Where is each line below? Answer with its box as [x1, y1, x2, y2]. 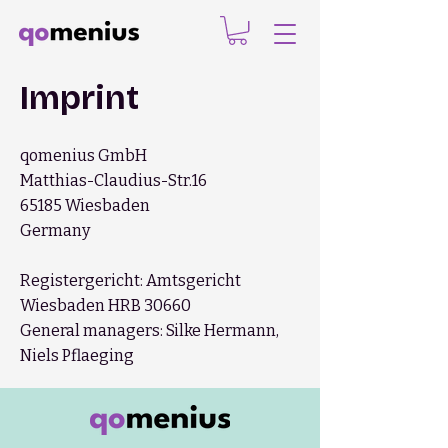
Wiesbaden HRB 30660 [20, 296, 191, 316]
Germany [20, 221, 90, 241]
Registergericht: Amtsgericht [20, 271, 241, 291]
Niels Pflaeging [20, 346, 134, 366]
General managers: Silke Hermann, [20, 321, 279, 341]
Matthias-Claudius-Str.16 [20, 171, 207, 191]
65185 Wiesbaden [20, 196, 150, 216]
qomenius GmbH [20, 146, 147, 166]
